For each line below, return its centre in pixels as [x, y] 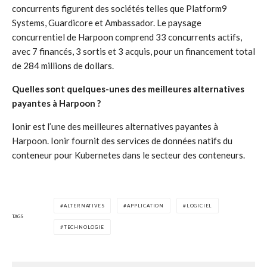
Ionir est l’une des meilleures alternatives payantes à [115, 126]
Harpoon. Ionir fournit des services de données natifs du [122, 141]
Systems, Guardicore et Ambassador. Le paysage [107, 23]
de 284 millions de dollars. [63, 66]
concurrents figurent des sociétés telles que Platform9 [119, 8]
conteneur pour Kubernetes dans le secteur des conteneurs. [128, 155]
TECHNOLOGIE [84, 227]
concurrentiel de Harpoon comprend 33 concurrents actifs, [127, 37]
